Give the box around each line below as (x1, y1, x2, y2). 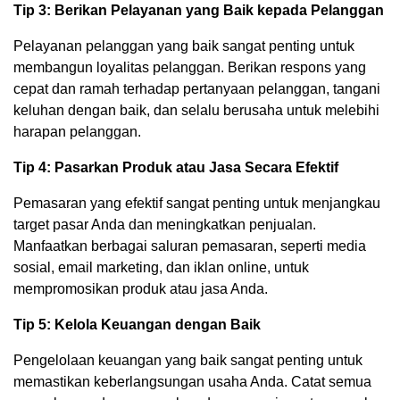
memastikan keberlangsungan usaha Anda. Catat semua (13, 373, 371, 389)
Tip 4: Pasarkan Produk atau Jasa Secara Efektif (13, 159, 338, 175)
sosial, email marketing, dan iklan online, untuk (13, 259, 309, 275)
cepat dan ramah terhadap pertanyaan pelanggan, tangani (13, 80, 380, 96)
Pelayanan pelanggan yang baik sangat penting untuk (13, 37, 354, 54)
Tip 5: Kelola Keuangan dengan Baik (13, 316, 261, 332)
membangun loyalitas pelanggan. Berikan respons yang (13, 59, 366, 75)
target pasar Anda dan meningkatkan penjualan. (13, 216, 316, 232)
